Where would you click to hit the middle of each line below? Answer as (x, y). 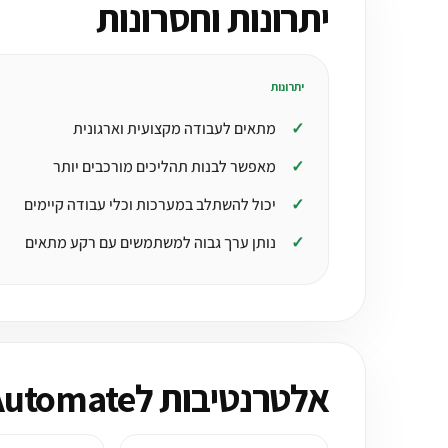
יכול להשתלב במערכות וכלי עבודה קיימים (150, 204)
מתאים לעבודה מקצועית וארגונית (174, 128)
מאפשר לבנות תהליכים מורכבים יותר (164, 166)
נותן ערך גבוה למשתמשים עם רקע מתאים (150, 242)
